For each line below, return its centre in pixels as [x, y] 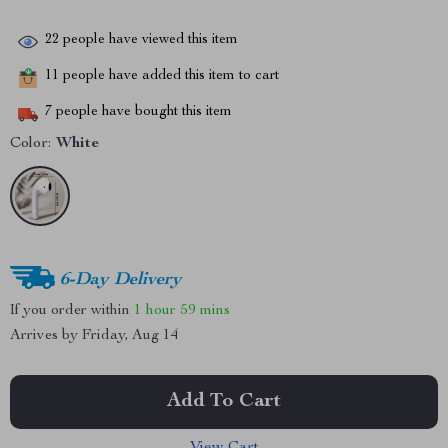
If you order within [72, 310]
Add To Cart [224, 402]
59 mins [205, 310]
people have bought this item [142, 112]
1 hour [155, 310]
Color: [30, 144]
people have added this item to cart [169, 76]
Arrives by [46, 335]
